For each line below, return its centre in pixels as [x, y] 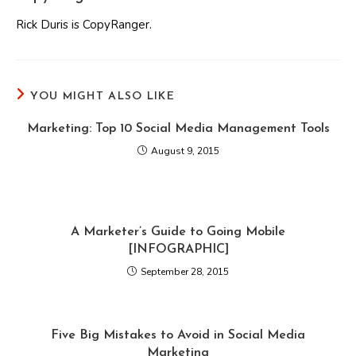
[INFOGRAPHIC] [178, 250]
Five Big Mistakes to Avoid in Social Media [178, 335]
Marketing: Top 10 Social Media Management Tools [178, 129]
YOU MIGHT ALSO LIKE [103, 97]
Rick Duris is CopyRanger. [84, 25]
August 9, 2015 [185, 151]
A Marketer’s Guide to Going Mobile [178, 232]
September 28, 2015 [185, 272]
